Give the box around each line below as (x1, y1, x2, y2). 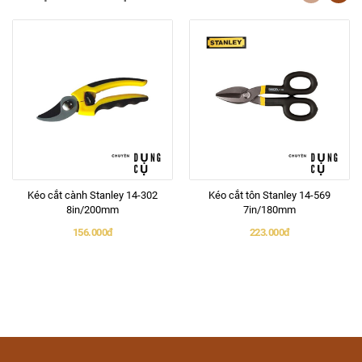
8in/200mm (66, 204, 119, 217)
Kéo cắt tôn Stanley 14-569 (208, 189, 330, 202)
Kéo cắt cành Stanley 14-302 (27, 189, 158, 202)
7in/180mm (243, 204, 296, 217)
